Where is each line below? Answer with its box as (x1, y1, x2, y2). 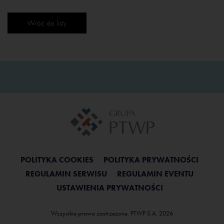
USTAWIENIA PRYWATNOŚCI (56, 182, 163, 193)
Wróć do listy (27, 18, 66, 28)
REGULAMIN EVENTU (117, 168, 193, 179)
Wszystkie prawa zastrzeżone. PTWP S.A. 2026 (51, 209, 173, 218)
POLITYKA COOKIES (20, 154, 93, 165)
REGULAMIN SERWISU (25, 168, 107, 179)
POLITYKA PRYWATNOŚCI (103, 154, 198, 165)
